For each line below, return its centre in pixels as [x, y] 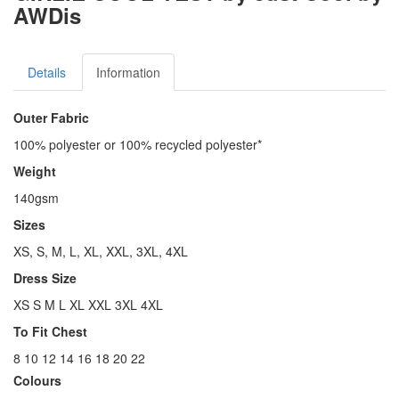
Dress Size [45, 278]
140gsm [36, 198]
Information [128, 73]
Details [47, 73]
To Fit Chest [50, 332]
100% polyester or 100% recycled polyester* [138, 145]
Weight [35, 171]
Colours [37, 381]
